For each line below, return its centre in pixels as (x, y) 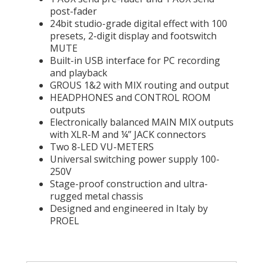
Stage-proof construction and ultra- (129, 184)
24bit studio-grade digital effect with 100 (139, 23)
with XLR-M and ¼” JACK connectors (128, 134)
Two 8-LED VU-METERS (102, 147)
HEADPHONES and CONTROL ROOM (130, 97)
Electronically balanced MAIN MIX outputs (142, 122)
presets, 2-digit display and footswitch (133, 36)
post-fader (73, 11)
